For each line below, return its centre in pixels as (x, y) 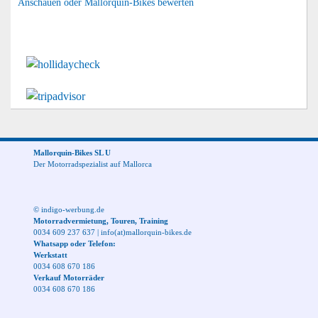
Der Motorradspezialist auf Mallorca (93, 164)
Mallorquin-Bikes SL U (72, 152)
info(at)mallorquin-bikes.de (146, 232)
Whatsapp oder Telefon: (75, 243)
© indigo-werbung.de (69, 209)
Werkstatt (50, 254)
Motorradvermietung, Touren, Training (101, 220)
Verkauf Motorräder (69, 277)
